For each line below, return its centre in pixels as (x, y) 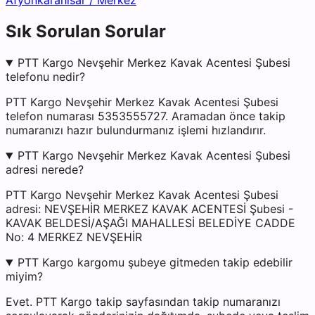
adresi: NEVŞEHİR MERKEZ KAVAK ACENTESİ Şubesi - (149, 209)
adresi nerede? (45, 170)
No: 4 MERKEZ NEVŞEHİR (74, 237)
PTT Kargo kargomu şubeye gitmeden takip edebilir (155, 263)
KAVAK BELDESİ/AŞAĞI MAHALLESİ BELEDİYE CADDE (150, 223)
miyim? (24, 277)
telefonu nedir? (45, 77)
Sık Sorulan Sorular (86, 32)
